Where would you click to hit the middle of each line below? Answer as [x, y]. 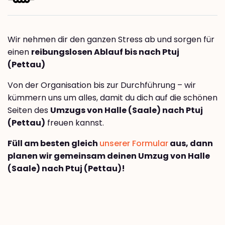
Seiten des [29, 110]
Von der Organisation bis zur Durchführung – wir [102, 85]
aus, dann [191, 144]
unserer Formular [134, 144]
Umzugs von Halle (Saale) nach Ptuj [127, 110]
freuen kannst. [75, 123]
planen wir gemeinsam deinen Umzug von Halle [109, 156]
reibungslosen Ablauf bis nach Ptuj [105, 52]
